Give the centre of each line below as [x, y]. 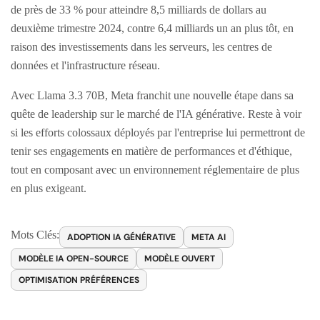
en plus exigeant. [49, 188]
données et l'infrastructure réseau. [85, 65]
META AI [209, 237]
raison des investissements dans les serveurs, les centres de [141, 46]
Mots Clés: [35, 234]
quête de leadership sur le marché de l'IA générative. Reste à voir [156, 114]
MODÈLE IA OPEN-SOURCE [74, 258]
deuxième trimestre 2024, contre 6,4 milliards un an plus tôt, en [152, 28]
